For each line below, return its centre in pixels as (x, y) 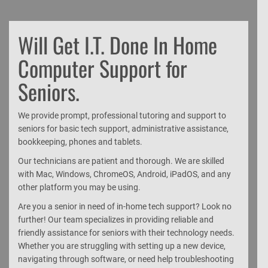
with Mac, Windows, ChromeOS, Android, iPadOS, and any (124, 174)
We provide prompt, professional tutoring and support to (122, 115)
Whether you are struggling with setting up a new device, (122, 246)
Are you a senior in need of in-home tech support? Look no (125, 206)
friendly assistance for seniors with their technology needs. (126, 233)
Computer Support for (103, 68)
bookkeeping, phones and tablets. (82, 142)
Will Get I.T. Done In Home (118, 45)
